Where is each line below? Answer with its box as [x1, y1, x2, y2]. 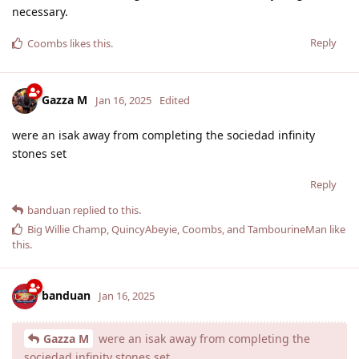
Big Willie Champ [27, 221, 107, 236]
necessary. [12, 3, 68, 19]
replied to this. [71, 202, 141, 217]
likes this [67, 35, 111, 50]
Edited [159, 92, 190, 107]
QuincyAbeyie [111, 221, 177, 236]
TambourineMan [248, 221, 327, 236]
